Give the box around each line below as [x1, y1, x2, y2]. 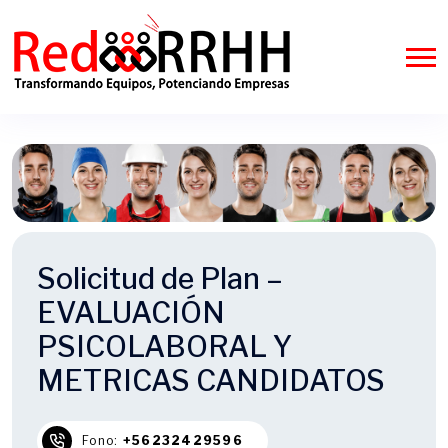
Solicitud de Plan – [37, 261, 283, 297]
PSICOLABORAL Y [37, 329, 292, 365]
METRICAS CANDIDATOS [37, 363, 385, 399]
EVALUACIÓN [37, 295, 225, 331]
